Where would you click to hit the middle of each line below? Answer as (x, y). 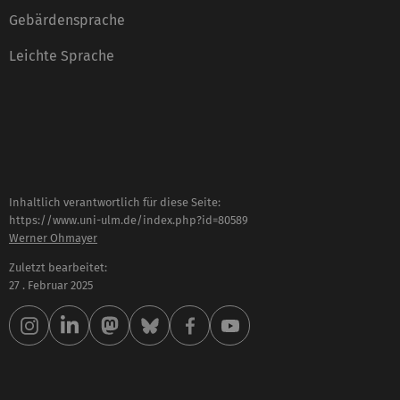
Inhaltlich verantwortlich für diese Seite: (115, 202)
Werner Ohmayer (53, 237)
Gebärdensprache (67, 20)
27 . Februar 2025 (51, 285)
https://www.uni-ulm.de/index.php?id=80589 (129, 220)
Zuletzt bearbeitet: (58, 267)
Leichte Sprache (62, 55)
